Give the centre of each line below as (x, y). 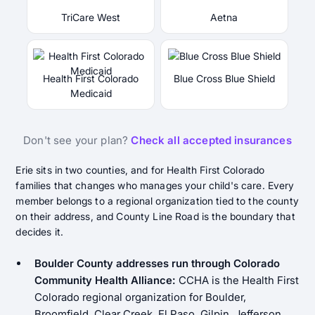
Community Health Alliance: (105, 280)
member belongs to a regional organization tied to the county (157, 201)
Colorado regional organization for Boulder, (140, 297)
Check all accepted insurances (211, 141)
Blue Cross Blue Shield (224, 79)
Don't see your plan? (77, 141)
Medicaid (91, 94)
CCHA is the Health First (237, 280)
